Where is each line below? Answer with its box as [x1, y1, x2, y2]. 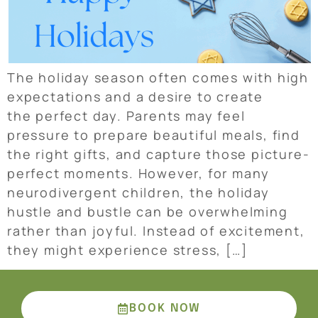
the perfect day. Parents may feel [7, 106, 246, 124]
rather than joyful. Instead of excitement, [7, 221, 305, 239]
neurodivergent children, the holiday [7, 183, 270, 201]
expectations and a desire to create [7, 87, 263, 105]
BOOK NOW [128, 302, 201, 315]
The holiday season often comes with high [7, 68, 309, 86]
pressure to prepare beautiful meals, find [7, 126, 300, 143]
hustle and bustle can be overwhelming [7, 202, 288, 220]
